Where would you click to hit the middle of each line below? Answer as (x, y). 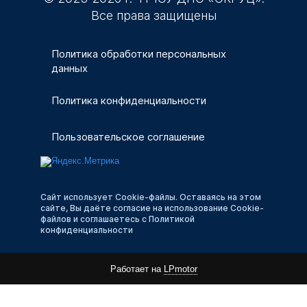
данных (70, 68)
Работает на (137, 269)
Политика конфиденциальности (129, 100)
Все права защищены (153, 15)
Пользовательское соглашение (128, 136)
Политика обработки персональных (139, 53)
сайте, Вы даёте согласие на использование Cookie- (152, 208)
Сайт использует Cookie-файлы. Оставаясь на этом (151, 197)
